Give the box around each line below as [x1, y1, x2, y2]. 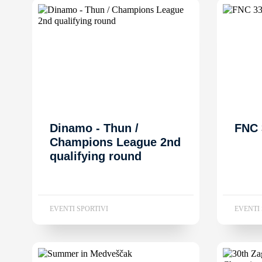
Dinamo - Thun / [50, 121, 139, 135]
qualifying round [50, 149, 142, 163]
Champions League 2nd [50, 135, 181, 149]
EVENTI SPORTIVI [50, 204, 108, 213]
